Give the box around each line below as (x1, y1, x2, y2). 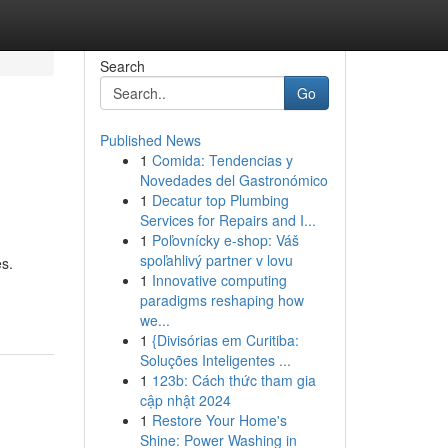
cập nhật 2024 (139, 390, 231, 410)
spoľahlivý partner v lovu (139, 250, 293, 270)
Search (99, 56, 145, 76)
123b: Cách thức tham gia (151, 370, 316, 390)
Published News (99, 130, 201, 150)
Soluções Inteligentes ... (139, 350, 291, 370)
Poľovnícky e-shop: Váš (151, 230, 299, 250)
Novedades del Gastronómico (139, 170, 328, 190)
